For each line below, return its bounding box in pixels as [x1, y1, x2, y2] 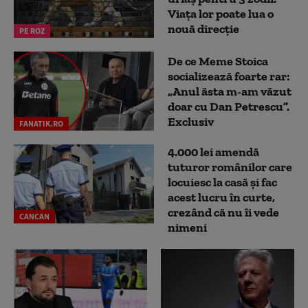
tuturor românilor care [168, 159, 292, 175]
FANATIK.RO [19, 118, 63, 129]
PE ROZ [19, 25, 45, 36]
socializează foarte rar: [168, 68, 289, 84]
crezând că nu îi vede [168, 205, 279, 221]
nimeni [168, 220, 207, 236]
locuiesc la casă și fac [168, 175, 277, 190]
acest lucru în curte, [168, 190, 275, 206]
